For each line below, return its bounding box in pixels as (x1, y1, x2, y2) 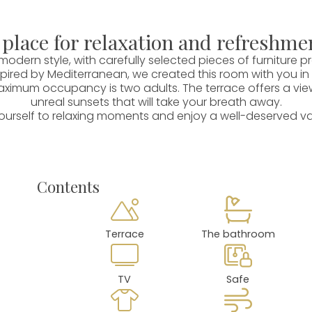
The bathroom (201, 227, 275, 242)
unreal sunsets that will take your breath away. (30, 94, 282, 110)
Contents (37, 176, 100, 198)
